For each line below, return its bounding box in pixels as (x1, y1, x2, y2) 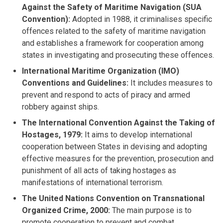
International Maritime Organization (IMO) (22, 66, 179, 76)
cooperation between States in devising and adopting (22, 141, 207, 151)
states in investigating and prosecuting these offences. (22, 50, 214, 60)
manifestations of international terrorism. (22, 177, 163, 187)
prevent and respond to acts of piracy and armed (22, 90, 190, 100)
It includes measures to (128, 78, 213, 88)
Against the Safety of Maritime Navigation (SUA (22, 2, 202, 12)
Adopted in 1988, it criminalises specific (72, 14, 212, 24)
